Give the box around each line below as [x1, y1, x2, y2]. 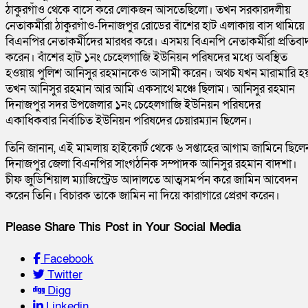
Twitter [45, 266, 82, 283]
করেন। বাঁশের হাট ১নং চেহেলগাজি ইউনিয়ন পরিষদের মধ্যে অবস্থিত [5, 49, 287, 66]
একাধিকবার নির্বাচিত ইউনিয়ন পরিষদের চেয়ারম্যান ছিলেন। [5, 113, 252, 129]
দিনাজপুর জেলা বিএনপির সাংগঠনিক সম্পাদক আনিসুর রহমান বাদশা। [5, 156, 297, 173]
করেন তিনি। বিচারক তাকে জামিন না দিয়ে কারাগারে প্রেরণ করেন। [5, 188, 280, 204]
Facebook [41, 250, 93, 267]
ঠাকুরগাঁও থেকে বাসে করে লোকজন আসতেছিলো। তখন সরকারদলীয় [5, 2, 291, 19]
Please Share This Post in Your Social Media [5, 219, 241, 235]
